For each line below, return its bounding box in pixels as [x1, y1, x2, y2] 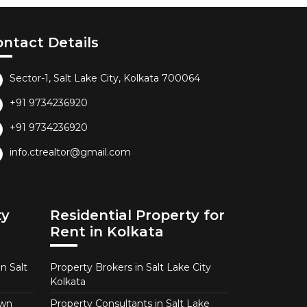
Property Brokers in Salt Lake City [50, 260, 211, 273]
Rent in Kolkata [50, 223, 164, 240]
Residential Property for [50, 206, 225, 223]
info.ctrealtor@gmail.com [10, 145, 131, 158]
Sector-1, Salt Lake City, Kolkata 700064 [10, 71, 200, 84]
